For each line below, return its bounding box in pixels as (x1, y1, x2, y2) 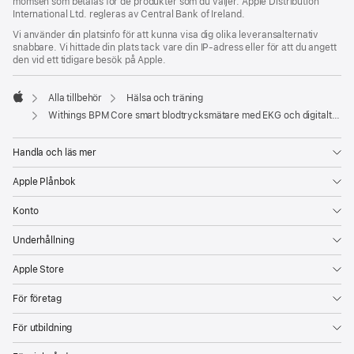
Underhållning (13, 234, 74, 246)
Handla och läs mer (13, 146, 96, 158)
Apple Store (13, 263, 64, 275)
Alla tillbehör (47, 92, 103, 104)
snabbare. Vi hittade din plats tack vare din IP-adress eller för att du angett (13, 41, 337, 53)
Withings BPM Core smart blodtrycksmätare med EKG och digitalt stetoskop (47, 109, 332, 121)
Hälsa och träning (126, 92, 204, 104)
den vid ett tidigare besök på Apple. (13, 54, 166, 66)
